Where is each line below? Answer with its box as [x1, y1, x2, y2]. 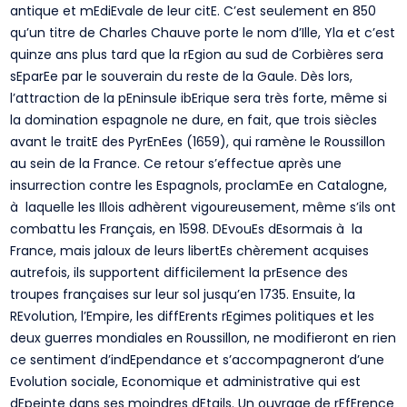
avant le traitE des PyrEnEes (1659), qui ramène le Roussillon [10, 133, 386, 151]
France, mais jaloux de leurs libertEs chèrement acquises [10, 242, 370, 260]
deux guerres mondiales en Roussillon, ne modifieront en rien [10, 329, 397, 347]
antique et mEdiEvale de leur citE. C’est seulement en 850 [10, 2, 377, 20]
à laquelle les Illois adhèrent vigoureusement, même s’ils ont [10, 198, 397, 216]
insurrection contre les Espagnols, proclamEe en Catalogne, [10, 176, 388, 194]
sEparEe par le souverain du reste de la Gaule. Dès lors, [10, 67, 353, 85]
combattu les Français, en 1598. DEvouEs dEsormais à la [10, 220, 363, 238]
